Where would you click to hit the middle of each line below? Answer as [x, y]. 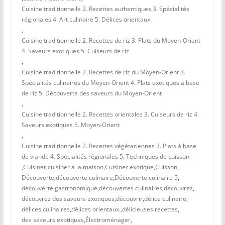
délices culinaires [45, 209]
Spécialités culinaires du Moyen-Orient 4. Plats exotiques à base [110, 83]
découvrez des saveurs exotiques [68, 199]
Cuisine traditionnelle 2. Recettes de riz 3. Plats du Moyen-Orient [111, 41]
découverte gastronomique [59, 188]
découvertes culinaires [130, 188]
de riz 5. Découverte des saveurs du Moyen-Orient [91, 93]
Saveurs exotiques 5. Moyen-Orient [70, 125]
